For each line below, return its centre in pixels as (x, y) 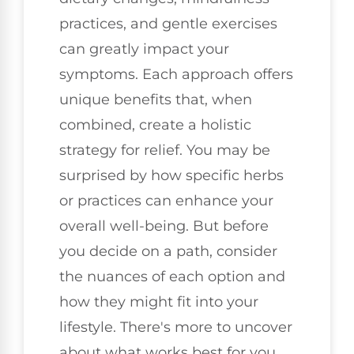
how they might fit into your (159, 301)
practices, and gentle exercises (168, 23)
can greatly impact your (144, 49)
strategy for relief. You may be (165, 150)
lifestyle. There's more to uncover (176, 327)
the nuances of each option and (172, 276)
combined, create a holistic (155, 124)
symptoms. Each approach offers (176, 74)
